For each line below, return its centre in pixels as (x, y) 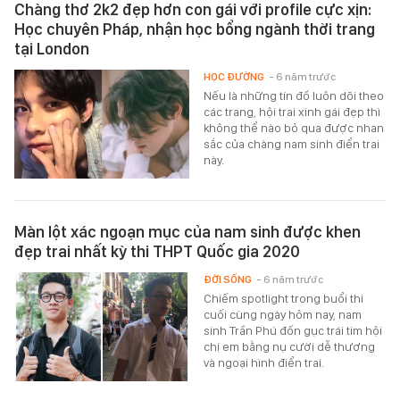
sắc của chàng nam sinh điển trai (292, 144)
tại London (52, 49)
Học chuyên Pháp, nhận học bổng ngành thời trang (195, 29)
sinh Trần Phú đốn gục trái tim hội (293, 331)
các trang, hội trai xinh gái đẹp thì (292, 112)
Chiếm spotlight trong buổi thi (284, 299)
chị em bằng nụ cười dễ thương (290, 347)
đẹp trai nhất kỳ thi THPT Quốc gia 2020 (157, 252)
